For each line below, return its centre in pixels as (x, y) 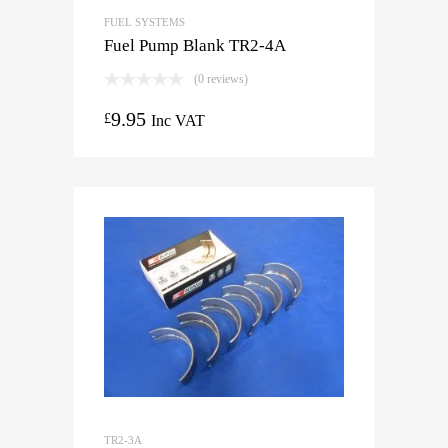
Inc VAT (178, 120)
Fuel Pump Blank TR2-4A (195, 45)
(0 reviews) (221, 78)
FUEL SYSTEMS (144, 21)
